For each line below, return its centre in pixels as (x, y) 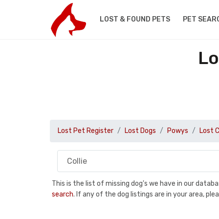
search (63, 194)
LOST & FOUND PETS (135, 19)
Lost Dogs (140, 131)
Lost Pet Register (86, 131)
